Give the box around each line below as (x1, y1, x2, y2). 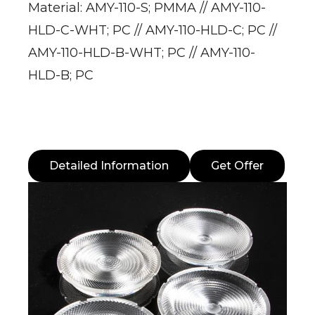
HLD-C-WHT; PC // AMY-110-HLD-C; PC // (28, 22, 277, 38)
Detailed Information (49, 159, 169, 172)
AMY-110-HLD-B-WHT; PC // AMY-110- (28, 45, 255, 60)
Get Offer (211, 159, 264, 172)
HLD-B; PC (28, 67, 94, 83)
